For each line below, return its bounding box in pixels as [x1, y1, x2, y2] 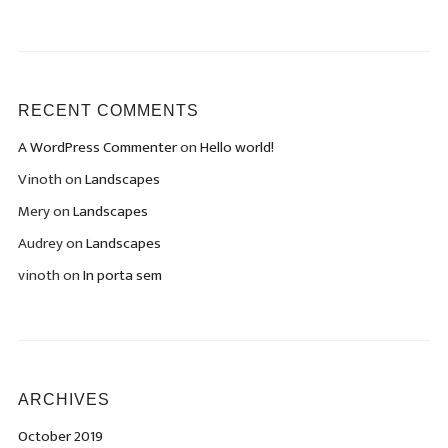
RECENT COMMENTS [17, 101, 199, 119]
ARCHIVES [17, 391, 110, 408]
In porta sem [82, 262, 162, 288]
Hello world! [199, 134, 274, 160]
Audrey [17, 230, 63, 256]
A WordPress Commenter [17, 134, 177, 160]
